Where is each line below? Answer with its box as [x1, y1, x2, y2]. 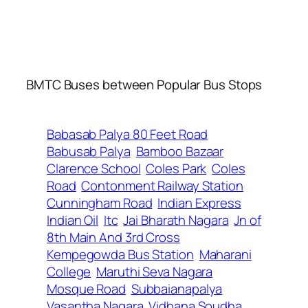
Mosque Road [47, 279, 126, 298]
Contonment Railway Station [81, 176, 243, 195]
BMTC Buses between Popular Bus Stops [26, 75, 263, 93]
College [47, 262, 91, 280]
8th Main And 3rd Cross [47, 228, 180, 246]
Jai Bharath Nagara [123, 210, 229, 229]
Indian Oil [47, 210, 99, 229]
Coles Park [146, 159, 207, 177]
